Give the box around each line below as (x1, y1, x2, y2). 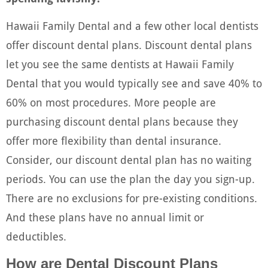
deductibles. (6, 230, 66, 243)
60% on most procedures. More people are (6, 96, 216, 109)
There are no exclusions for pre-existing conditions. (6, 192, 257, 205)
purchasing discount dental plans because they (6, 115, 238, 129)
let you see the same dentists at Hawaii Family (6, 58, 234, 71)
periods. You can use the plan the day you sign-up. (6, 173, 255, 186)
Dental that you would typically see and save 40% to (6, 77, 262, 90)
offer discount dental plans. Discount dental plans (6, 39, 252, 52)
